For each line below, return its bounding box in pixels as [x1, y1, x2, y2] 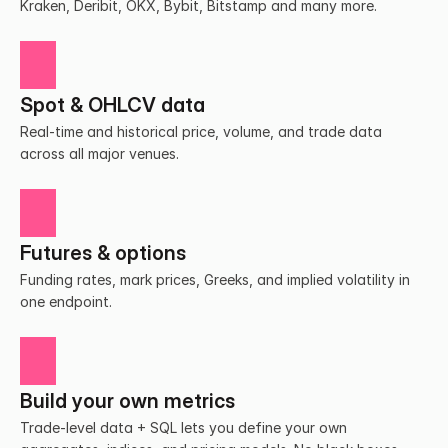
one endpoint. [20, 293, 112, 310]
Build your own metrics [20, 389, 235, 413]
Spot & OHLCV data [20, 93, 205, 117]
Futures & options [20, 241, 186, 265]
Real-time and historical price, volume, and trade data [20, 123, 382, 140]
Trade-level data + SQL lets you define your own [20, 419, 347, 436]
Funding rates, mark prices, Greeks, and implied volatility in [20, 271, 410, 288]
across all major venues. [20, 145, 179, 162]
